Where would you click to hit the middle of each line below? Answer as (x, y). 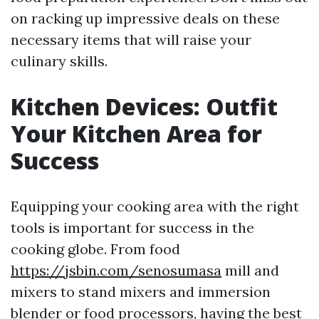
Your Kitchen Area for (136, 133)
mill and (250, 270)
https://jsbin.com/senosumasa (116, 270)
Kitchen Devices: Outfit (144, 106)
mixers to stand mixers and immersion (141, 291)
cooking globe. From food (95, 249)
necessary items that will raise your (131, 39)
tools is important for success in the (132, 227)
